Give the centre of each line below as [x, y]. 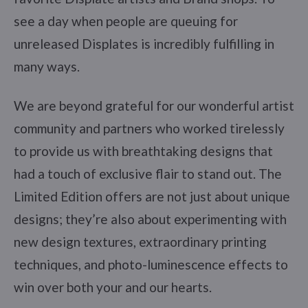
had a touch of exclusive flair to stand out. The [148, 173]
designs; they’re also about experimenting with [150, 219]
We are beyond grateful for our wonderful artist [154, 105]
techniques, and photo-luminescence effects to [151, 264]
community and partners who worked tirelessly [149, 128]
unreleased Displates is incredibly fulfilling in [144, 43]
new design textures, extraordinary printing [140, 241]
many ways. [47, 66]
